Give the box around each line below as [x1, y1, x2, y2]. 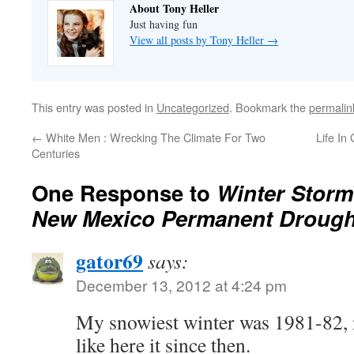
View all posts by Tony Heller [130, 32, 267, 47]
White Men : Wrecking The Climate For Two [43, 129, 265, 145]
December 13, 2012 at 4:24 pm [76, 274, 287, 296]
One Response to [32, 177, 217, 208]
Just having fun [130, 17, 198, 32]
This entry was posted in [32, 99, 156, 115]
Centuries [32, 145, 80, 161]
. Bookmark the [229, 99, 309, 115]
